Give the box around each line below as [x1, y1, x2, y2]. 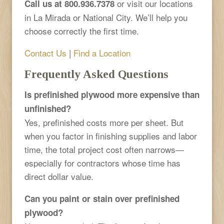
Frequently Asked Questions [24, 67, 168, 80]
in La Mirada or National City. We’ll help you [24, 10, 187, 23]
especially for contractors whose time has [24, 156, 180, 169]
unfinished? [24, 102, 71, 114]
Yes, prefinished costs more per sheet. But [24, 115, 183, 128]
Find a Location [73, 46, 130, 59]
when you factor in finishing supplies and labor [24, 129, 197, 142]
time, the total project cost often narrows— [24, 142, 184, 155]
